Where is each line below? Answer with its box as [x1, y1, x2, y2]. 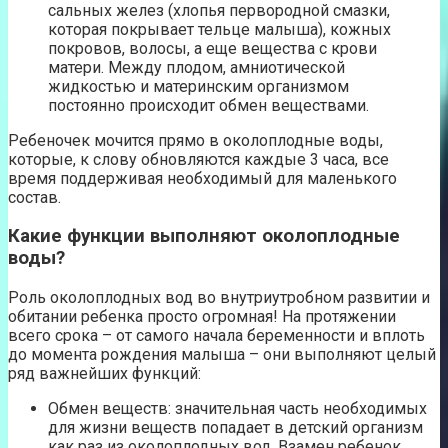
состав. [8, 187, 65, 207]
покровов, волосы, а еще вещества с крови [48, 38, 377, 58]
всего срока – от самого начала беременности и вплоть [8, 325, 425, 345]
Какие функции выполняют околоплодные [8, 225, 400, 248]
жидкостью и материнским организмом [48, 76, 349, 96]
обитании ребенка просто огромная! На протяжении [8, 306, 396, 326]
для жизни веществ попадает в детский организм [48, 417, 423, 437]
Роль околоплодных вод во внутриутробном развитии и [8, 287, 430, 307]
